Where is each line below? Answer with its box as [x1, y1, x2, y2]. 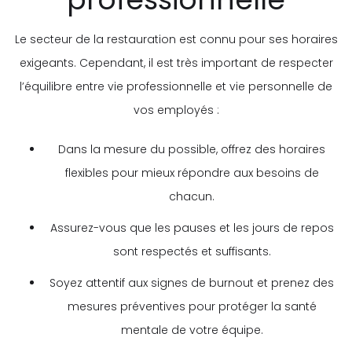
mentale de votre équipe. [120, 321, 263, 338]
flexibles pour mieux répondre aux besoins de [64, 164, 319, 181]
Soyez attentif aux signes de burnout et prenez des [49, 274, 334, 291]
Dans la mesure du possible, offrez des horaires [58, 141, 325, 157]
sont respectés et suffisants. [112, 243, 271, 259]
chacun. [169, 188, 214, 204]
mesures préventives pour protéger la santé [67, 298, 317, 314]
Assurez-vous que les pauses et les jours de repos [49, 219, 334, 236]
